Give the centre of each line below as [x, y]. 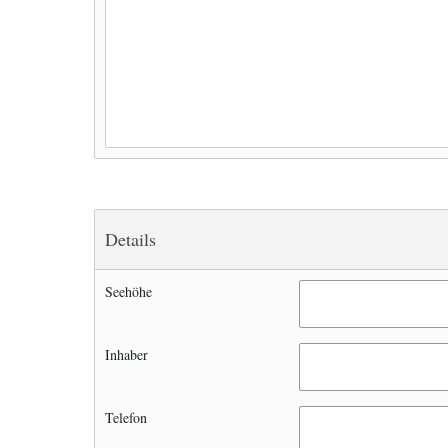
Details [130, 239]
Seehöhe [128, 291]
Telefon [126, 417]
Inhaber [126, 354]
